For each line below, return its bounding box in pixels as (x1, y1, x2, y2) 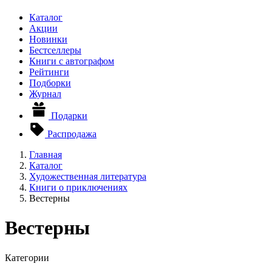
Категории (5, 252, 49, 263)
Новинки (29, 34, 67, 44)
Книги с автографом (29, 56, 114, 66)
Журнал (29, 89, 61, 99)
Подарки (49, 110, 87, 121)
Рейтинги (29, 67, 69, 77)
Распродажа (45, 129, 97, 139)
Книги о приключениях (29, 182, 127, 192)
